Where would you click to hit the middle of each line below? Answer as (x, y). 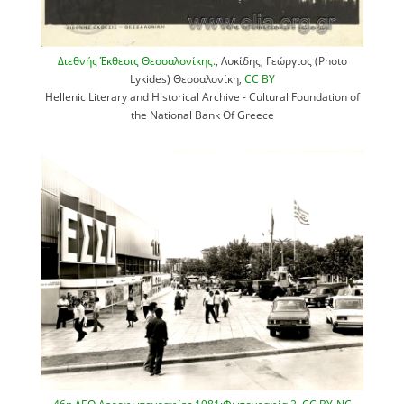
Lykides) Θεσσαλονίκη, (187, 78)
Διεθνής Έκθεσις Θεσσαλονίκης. (136, 60)
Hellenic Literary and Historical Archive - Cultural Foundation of (202, 96)
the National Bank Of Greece (202, 114)
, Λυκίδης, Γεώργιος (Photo (281, 60)
